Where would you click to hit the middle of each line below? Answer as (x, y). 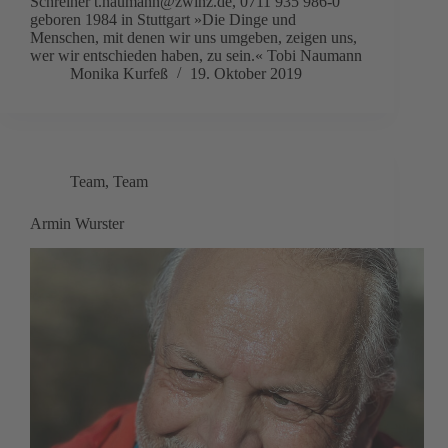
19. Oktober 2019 (246, 74)
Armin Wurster (77, 224)
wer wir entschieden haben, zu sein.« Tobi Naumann (196, 56)
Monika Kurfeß (119, 74)
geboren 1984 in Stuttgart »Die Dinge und (163, 20)
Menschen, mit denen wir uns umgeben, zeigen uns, (193, 38)
